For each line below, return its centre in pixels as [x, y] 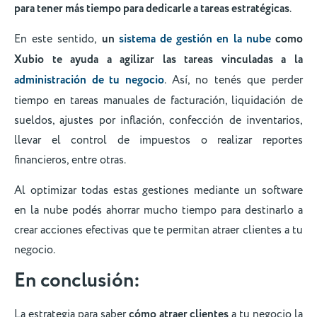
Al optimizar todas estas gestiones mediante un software [158, 190]
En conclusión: [77, 281]
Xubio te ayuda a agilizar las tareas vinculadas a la [158, 60]
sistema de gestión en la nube [195, 40]
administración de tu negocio [89, 81]
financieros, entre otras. [71, 160]
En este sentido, [58, 39]
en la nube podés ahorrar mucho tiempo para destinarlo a [158, 210]
